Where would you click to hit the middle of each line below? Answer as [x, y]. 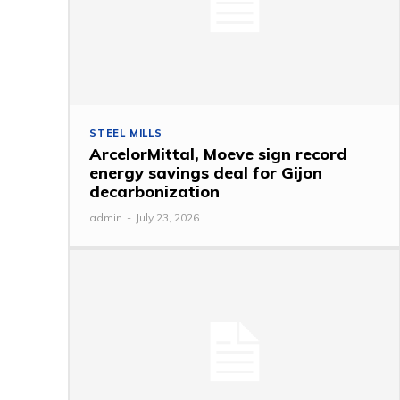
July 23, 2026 [167, 217]
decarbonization [154, 191]
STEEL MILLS [126, 133]
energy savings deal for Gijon [206, 172]
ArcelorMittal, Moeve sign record [218, 154]
